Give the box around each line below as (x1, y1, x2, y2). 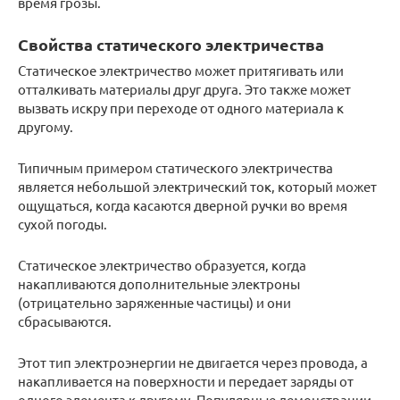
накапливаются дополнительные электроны (18, 275, 300, 292)
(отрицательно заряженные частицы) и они (18, 294, 291, 311)
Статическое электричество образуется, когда (18, 256, 306, 273)
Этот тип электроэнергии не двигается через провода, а (18, 354, 368, 371)
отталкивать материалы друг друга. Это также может (18, 80, 351, 97)
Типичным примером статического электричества (18, 159, 333, 176)
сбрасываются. (18, 312, 112, 329)
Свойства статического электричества (18, 34, 324, 54)
